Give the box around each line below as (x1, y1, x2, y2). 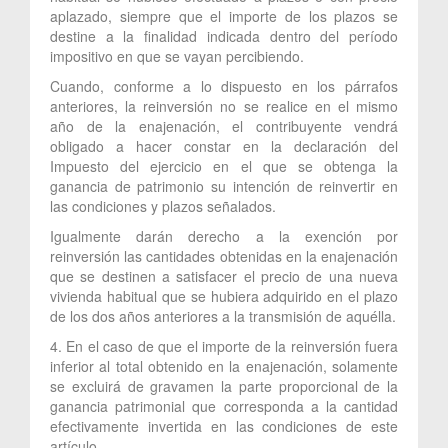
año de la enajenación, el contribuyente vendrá (50, 115, 398, 136)
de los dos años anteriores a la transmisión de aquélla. (50, 305, 396, 326)
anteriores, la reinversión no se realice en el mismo (50, 95, 398, 116)
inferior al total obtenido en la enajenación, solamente (50, 355, 398, 376)
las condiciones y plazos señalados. (50, 195, 276, 216)
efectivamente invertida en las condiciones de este (50, 415, 398, 436)
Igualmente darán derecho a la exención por (50, 225, 398, 246)
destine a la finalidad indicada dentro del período (50, 25, 398, 46)
